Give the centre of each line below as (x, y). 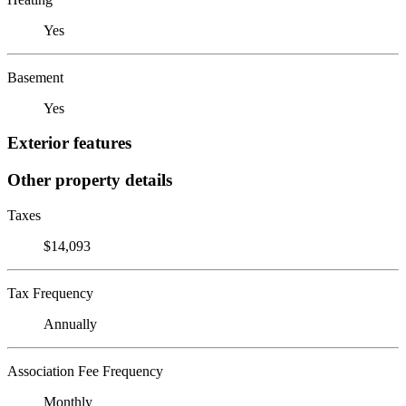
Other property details (90, 179)
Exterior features (69, 143)
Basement (35, 77)
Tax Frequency (50, 293)
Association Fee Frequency (85, 371)
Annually (70, 324)
